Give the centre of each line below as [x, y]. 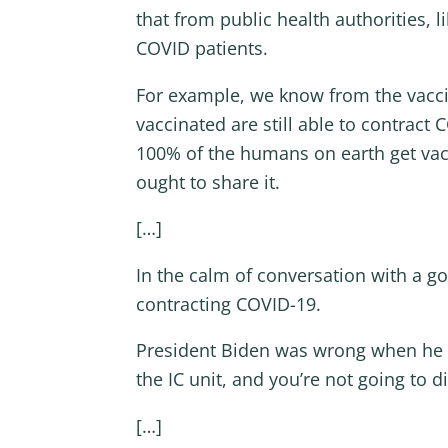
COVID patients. [204, 48]
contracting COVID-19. [230, 303]
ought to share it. [207, 181]
